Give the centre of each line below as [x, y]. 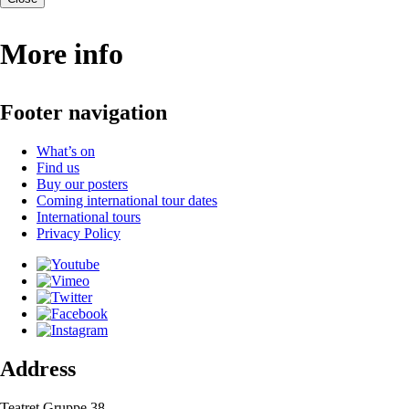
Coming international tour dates [127, 200]
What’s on [66, 151]
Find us [58, 167]
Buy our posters [82, 184]
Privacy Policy [79, 233]
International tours [89, 216]
